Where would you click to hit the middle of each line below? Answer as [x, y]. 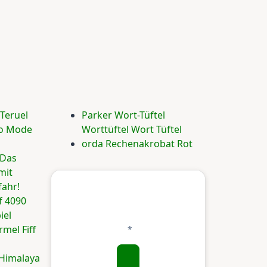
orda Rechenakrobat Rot [137, 144]
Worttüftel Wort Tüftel [132, 130]
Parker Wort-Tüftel [123, 115]
